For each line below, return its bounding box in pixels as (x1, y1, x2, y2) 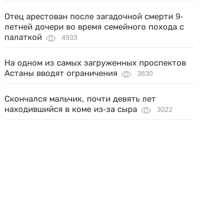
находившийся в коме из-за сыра (4, 105, 138, 114)
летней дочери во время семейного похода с (4, 22, 184, 32)
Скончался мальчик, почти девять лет (4, 94, 156, 104)
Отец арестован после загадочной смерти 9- (4, 12, 184, 22)
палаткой (4, 33, 42, 42)
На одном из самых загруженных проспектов (4, 58, 186, 68)
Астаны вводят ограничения (4, 69, 118, 78)
